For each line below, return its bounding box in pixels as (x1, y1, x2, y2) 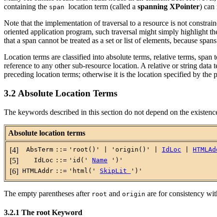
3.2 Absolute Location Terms (4, 88, 117, 98)
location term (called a (68, 2, 138, 11)
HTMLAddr (22, 167, 53, 174)
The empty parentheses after (4, 189, 92, 198)
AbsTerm (26, 145, 53, 153)
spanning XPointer (138, 2, 200, 11)
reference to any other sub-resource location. (4, 62, 140, 70)
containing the (4, 2, 49, 11)
